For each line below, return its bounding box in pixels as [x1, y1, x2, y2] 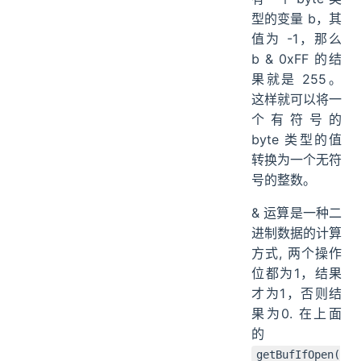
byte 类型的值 [251, 131, 342, 148]
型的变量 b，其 [251, 10, 342, 27]
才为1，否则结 [251, 285, 342, 302]
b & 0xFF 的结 [251, 51, 342, 68]
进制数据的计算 [251, 225, 342, 242]
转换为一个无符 [251, 151, 342, 168]
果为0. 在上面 [251, 305, 342, 322]
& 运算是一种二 [251, 205, 342, 222]
